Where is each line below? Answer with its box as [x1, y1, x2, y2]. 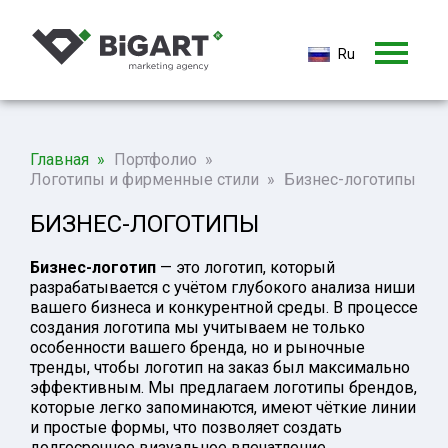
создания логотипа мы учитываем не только [30, 318, 365, 338]
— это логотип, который [156, 258, 335, 278]
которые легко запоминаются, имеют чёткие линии [30, 398, 416, 418]
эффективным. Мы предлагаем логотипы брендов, [30, 378, 417, 398]
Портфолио [114, 150, 197, 169]
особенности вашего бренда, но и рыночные [30, 338, 365, 358]
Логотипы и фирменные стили [30, 170, 259, 189]
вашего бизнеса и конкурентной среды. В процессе [30, 298, 418, 318]
